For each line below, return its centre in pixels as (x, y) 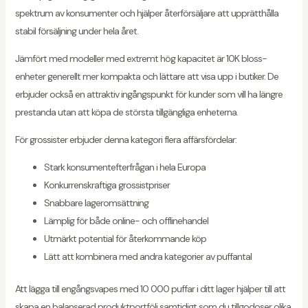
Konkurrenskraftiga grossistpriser (107, 185)
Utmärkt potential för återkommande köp (125, 239)
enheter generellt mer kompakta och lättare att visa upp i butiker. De (146, 77)
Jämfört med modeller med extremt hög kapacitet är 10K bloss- (141, 59)
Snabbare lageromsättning (96, 203)
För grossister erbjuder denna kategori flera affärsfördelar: (125, 140)
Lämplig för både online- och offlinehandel (126, 221)
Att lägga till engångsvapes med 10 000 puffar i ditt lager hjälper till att (150, 289)
